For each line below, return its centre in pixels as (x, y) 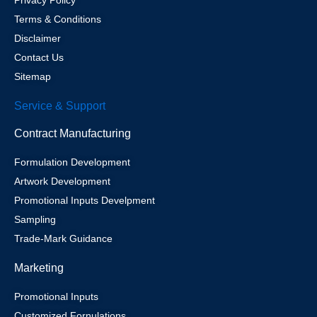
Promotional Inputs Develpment (85, 200)
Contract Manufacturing (73, 133)
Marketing (39, 268)
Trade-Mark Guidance (63, 238)
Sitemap (33, 76)
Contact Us (39, 57)
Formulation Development (72, 162)
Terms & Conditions (58, 19)
